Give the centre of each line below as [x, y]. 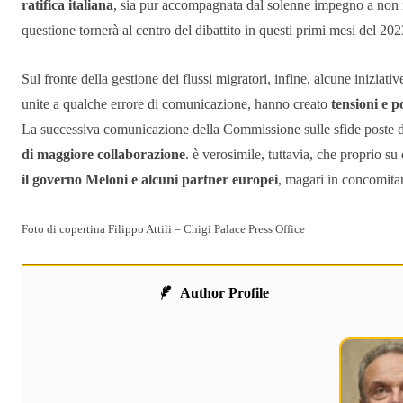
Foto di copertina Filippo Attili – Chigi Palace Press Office [163, 230]
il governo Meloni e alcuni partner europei [150, 180]
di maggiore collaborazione [103, 155]
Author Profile [224, 293]
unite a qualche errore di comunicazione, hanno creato [176, 104]
